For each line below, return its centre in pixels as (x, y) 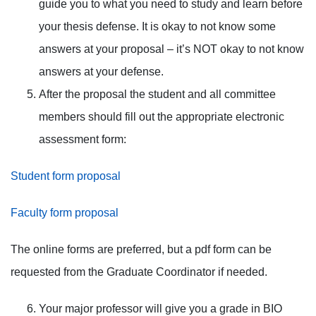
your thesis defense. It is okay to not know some (157, 26)
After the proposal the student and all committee (157, 94)
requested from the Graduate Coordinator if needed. (139, 272)
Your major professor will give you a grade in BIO (160, 309)
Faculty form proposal (65, 213)
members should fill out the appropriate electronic (162, 117)
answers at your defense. (101, 72)
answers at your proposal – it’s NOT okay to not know (171, 49)
